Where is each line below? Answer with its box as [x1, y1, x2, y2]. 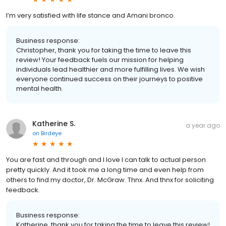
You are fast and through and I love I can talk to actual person [6, 154, 206, 164]
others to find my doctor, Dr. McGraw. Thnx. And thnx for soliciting [6, 175, 214, 185]
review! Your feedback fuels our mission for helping [16, 54, 184, 65]
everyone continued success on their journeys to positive [16, 74, 203, 84]
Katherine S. [32, 118, 75, 129]
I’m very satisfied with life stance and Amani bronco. [6, 10, 175, 20]
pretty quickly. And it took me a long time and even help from [6, 164, 204, 175]
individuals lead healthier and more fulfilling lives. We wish [16, 64, 205, 74]
